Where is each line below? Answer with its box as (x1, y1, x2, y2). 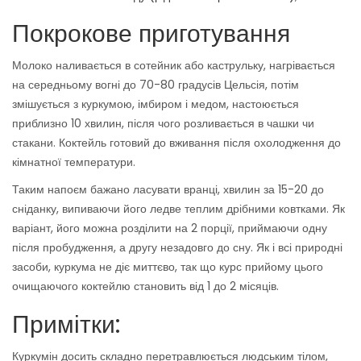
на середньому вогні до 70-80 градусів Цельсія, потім (12, 77, 299, 93)
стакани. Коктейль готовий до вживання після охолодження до (12, 135, 341, 151)
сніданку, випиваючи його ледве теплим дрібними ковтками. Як (12, 201, 345, 218)
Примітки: (12, 308, 121, 342)
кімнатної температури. (12, 154, 135, 171)
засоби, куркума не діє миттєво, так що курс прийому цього (12, 259, 323, 276)
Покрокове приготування (12, 17, 290, 52)
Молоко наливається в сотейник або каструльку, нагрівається (12, 57, 335, 74)
